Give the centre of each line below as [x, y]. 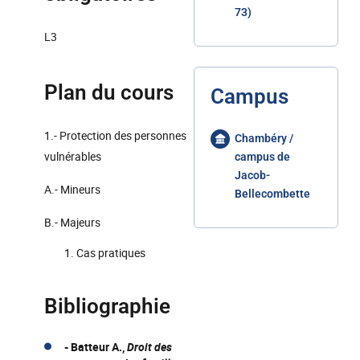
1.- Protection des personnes [115, 135]
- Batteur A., [96, 347]
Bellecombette [272, 194]
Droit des [149, 347]
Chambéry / [264, 138]
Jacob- [252, 175]
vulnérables [73, 156]
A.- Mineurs [72, 189]
